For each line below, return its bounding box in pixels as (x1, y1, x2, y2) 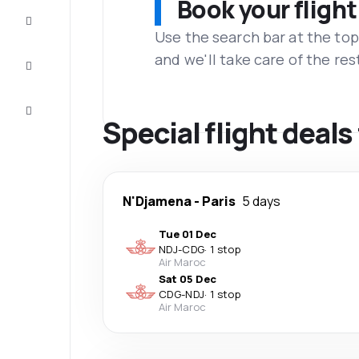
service (38, 111, 77, 126)
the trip (38, 22, 76, 36)
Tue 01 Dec (159, 227, 216, 241)
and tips (38, 67, 80, 81)
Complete (32, 9, 82, 23)
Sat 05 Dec (159, 272, 216, 286)
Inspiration (32, 54, 87, 68)
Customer (32, 99, 83, 113)
